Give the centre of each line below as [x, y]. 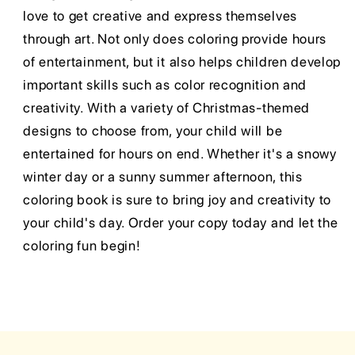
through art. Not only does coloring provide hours [175, 39]
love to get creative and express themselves [160, 16]
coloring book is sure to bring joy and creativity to [177, 200]
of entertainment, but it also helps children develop [182, 62]
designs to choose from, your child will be [153, 131]
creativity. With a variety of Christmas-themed [166, 108]
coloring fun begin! [82, 246]
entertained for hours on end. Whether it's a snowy [180, 154]
